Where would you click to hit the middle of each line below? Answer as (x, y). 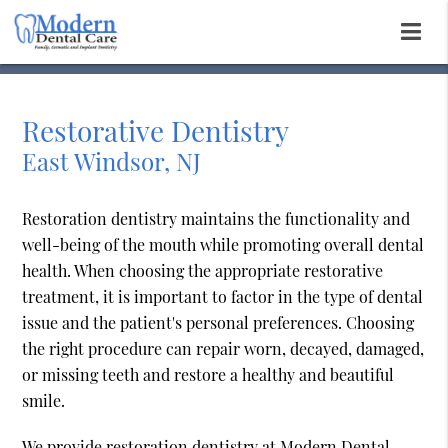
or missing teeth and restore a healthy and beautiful (208, 375)
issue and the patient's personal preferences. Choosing (218, 323)
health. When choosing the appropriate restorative (203, 271)
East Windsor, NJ (112, 161)
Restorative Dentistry (156, 131)
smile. (44, 401)
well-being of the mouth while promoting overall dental (223, 245)
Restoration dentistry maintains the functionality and (216, 219)
